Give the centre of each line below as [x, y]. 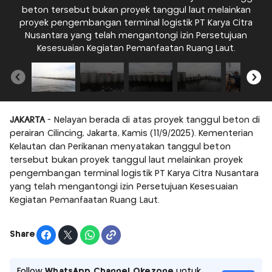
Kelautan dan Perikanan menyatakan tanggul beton [120, 147]
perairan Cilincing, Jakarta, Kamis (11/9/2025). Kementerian [132, 133]
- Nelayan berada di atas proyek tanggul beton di [153, 120]
